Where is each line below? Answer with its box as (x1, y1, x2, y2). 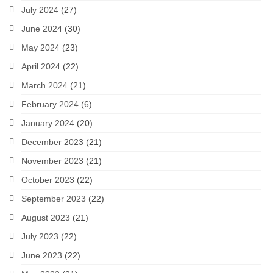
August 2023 (21, 213, 70, 223)
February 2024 (21, 99, 79, 110)
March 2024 (21, 80, 68, 91)
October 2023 (21, 175, 74, 185)
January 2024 (21, 118, 74, 129)
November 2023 (21, 156, 83, 166)
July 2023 (21, 232, 58, 242)
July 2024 (21, 5, 58, 15)
